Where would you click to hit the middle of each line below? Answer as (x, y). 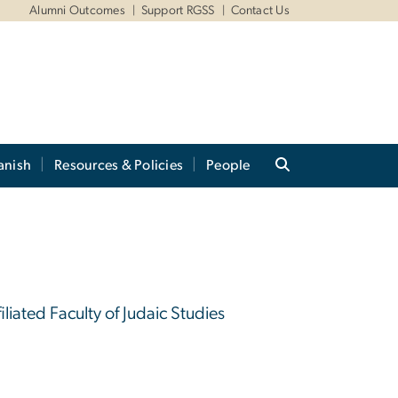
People (228, 166)
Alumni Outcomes (77, 11)
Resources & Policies (119, 166)
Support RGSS (178, 11)
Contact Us (260, 11)
